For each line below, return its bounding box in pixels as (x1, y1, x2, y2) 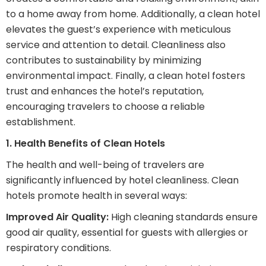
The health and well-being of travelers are (6, 158, 204, 172)
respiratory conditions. (6, 241, 111, 255)
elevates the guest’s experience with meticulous (6, 23, 231, 37)
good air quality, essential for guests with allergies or (6, 226, 248, 240)
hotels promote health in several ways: (6, 189, 187, 203)
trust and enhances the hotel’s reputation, (6, 84, 204, 99)
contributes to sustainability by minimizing (6, 53, 201, 68)
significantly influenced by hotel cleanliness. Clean (6, 173, 239, 188)
